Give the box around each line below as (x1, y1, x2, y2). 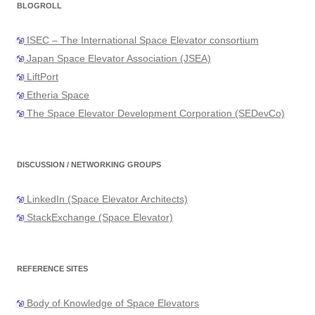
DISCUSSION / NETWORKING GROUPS (17, 160, 161, 169)
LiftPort (24, 71, 58, 83)
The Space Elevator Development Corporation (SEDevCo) (24, 108, 285, 120)
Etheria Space (24, 89, 89, 101)
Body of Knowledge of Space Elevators (24, 297, 199, 309)
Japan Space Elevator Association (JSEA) (24, 53, 211, 65)
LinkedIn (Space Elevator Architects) (24, 193, 188, 205)
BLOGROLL (17, 1, 62, 11)
